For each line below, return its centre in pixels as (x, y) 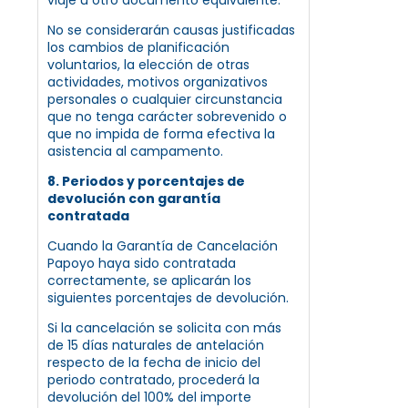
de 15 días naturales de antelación (156, 345)
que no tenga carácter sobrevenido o (167, 116)
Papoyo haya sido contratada (142, 263)
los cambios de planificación (138, 47)
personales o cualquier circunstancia (165, 99)
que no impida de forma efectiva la (161, 133)
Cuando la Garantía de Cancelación (163, 245)
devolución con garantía (134, 198)
